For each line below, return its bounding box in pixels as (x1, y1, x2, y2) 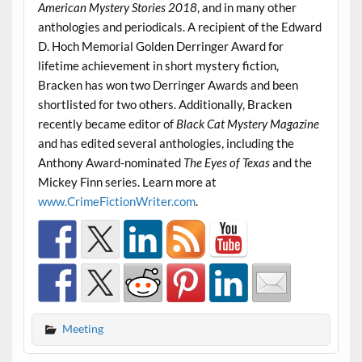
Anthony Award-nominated (37, 154, 183, 170)
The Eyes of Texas (183, 154, 270, 170)
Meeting (61, 322, 103, 336)
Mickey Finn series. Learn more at (37, 174, 217, 189)
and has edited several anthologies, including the (37, 135, 294, 150)
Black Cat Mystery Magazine (175, 116, 319, 131)
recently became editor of (37, 116, 176, 131)
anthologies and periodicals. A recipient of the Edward (37, 19, 322, 34)
